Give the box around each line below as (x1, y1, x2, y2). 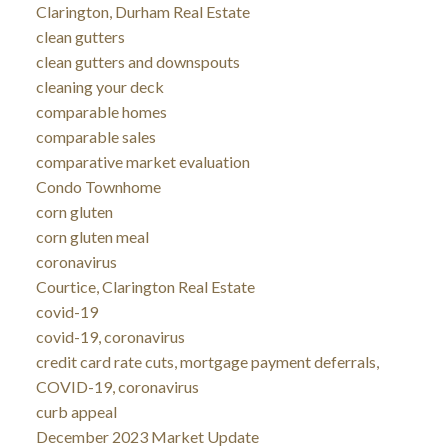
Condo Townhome (35, 176, 161, 196)
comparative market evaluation (35, 151, 250, 171)
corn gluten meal (35, 226, 149, 246)
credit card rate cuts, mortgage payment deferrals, (35, 351, 379, 371)
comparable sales (35, 126, 156, 146)
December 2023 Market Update (35, 426, 259, 446)
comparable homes (35, 101, 167, 121)
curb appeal (35, 401, 117, 421)
